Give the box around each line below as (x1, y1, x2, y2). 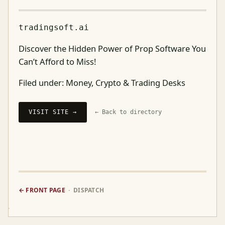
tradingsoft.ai (19, 23, 89, 32)
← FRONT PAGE (19, 185, 65, 194)
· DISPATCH (65, 185, 104, 194)
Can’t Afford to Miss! (19, 55, 96, 67)
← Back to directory (94, 108, 162, 116)
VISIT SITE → (29, 108, 77, 116)
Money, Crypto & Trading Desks (66, 77, 185, 88)
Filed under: (19, 77, 66, 88)
